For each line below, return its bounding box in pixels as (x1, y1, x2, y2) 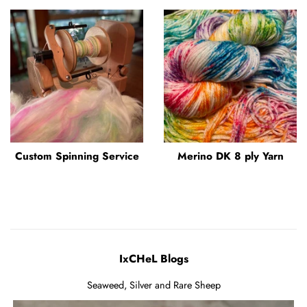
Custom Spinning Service (14, 148, 139, 164)
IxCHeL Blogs (119, 250, 188, 267)
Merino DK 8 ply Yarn (177, 148, 284, 164)
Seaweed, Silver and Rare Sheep (86, 278, 221, 292)
